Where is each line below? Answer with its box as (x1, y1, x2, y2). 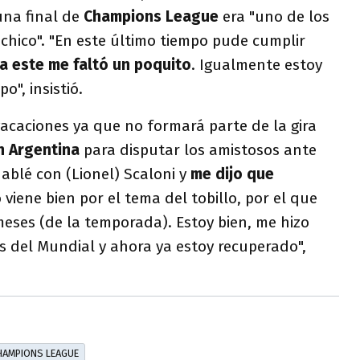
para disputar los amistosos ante (80, 141, 317, 159)
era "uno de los (219, 7, 329, 26)
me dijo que (190, 165, 274, 183)
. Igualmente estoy (191, 55, 322, 74)
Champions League (84, 7, 219, 26)
